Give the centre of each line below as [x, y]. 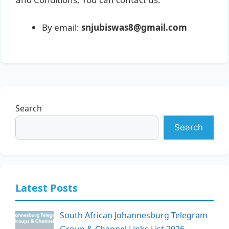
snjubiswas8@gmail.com [134, 27]
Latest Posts [47, 188]
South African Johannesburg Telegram [134, 215]
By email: [62, 27]
